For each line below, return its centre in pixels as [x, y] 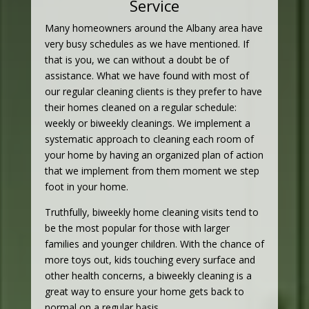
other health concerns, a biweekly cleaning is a [148, 276]
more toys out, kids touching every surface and [150, 260]
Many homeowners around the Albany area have [153, 28]
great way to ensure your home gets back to [144, 292]
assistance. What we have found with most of [147, 76]
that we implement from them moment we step [152, 171]
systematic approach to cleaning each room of [149, 139]
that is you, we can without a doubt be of [137, 60]
